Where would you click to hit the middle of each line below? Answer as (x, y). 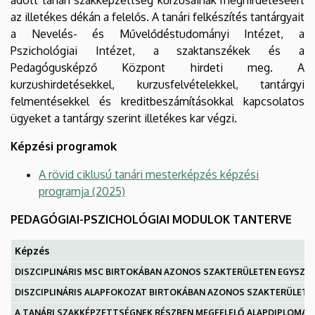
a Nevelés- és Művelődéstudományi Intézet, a (157, 33)
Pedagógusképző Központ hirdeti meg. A (157, 67)
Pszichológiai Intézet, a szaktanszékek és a (157, 50)
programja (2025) (82, 191)
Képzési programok (64, 146)
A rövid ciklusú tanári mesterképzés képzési (149, 174)
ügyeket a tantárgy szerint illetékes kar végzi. (124, 118)
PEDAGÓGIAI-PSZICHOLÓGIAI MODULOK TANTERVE (151, 219)
